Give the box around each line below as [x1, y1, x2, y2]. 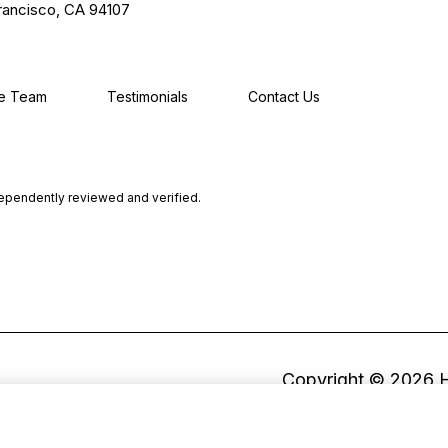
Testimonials [107, 88, 188, 106]
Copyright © [282, 368, 390, 390]
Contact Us [248, 88, 320, 106]
